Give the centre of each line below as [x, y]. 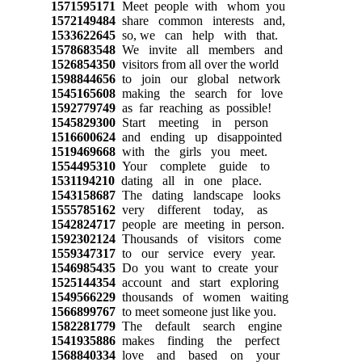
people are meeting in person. [200, 224]
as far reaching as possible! [193, 107]
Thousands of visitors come [198, 238]
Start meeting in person [192, 122]
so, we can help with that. [196, 35]
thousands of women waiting [202, 297]
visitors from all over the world [197, 64]
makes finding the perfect [197, 340]
